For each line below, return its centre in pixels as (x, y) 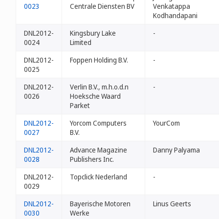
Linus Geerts (172, 204)
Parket (80, 105)
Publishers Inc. (92, 159)
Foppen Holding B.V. (99, 60)
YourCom (166, 123)
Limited (81, 42)
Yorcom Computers (98, 123)
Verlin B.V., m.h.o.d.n (99, 87)
